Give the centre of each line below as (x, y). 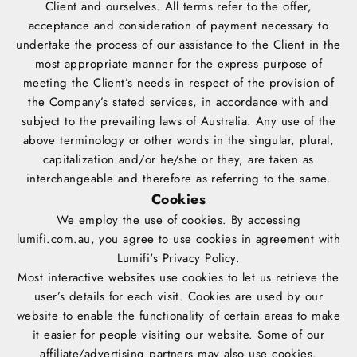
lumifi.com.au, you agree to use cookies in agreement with (178, 239)
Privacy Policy (199, 259)
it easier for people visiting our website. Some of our (178, 335)
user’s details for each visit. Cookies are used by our (178, 297)
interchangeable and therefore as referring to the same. (178, 179)
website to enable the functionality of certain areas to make (178, 316)
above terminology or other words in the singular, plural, (178, 141)
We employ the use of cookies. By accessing (178, 220)
